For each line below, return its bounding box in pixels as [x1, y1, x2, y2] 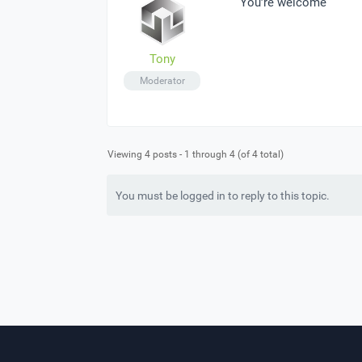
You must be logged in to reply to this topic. [116, 188, 330, 202]
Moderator [139, 74, 185, 86]
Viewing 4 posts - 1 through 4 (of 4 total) [107, 148, 284, 160]
